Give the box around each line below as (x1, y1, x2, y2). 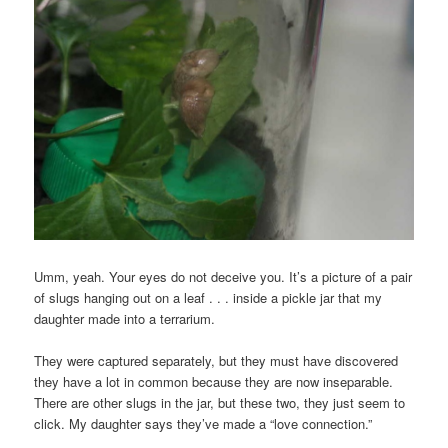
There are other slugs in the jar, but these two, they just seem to (34, 393, 406, 413)
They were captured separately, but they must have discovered (34, 351, 399, 371)
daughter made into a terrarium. (34, 309, 216, 329)
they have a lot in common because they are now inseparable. (34, 372, 394, 392)
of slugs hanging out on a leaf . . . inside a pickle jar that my (34, 288, 383, 308)
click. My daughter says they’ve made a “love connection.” (34, 414, 373, 434)
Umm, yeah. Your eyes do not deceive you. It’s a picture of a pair (34, 267, 413, 287)
